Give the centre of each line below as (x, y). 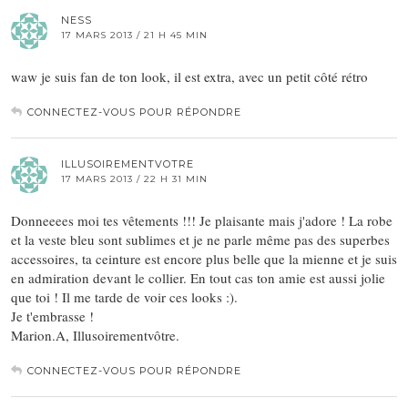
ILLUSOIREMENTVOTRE (127, 164)
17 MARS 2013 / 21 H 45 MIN (134, 36)
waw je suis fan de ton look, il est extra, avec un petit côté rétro (189, 77)
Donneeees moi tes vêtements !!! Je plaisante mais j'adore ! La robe (202, 221)
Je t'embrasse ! (52, 316)
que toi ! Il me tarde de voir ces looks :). (124, 297)
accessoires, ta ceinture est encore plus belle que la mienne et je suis (204, 259)
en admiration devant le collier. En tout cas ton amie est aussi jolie (198, 278)
